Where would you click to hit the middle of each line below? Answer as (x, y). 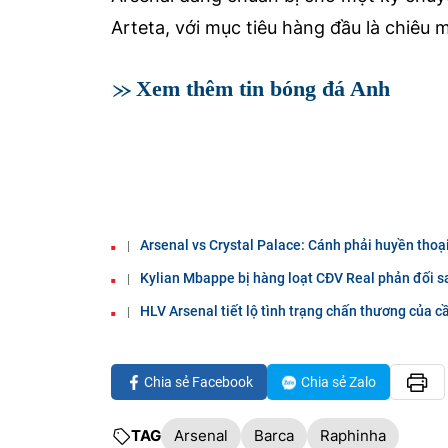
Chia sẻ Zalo (338, 382)
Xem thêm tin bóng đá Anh (263, 88)
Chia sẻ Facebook (198, 382)
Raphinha (353, 435)
